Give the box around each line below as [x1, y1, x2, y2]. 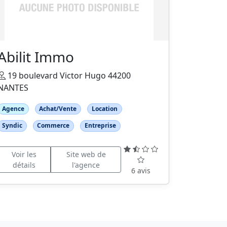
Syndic [2, 121, 22, 130]
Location [91, 104, 118, 113]
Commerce [37, 121, 70, 130]
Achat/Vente [39, 104, 77, 113]
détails [12, 160, 35, 170]
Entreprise [84, 121, 116, 130]
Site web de [66, 149, 106, 160]
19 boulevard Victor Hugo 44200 [6, 70, 131, 82]
